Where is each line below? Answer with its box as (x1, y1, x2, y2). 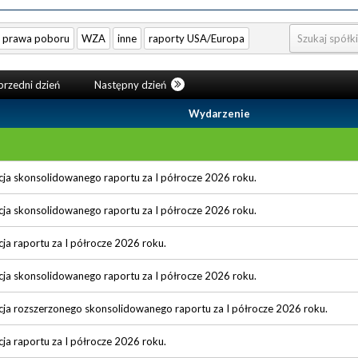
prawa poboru (2, 31, 70, 45)
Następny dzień (93, 78, 169, 91)
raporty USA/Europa (149, 31, 245, 45)
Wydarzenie (189, 106, 250, 120)
